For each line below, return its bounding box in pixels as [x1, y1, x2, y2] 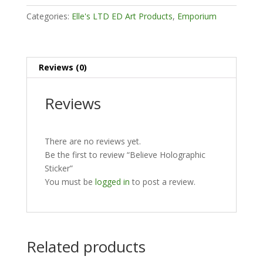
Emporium [177, 10, 217, 22]
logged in [95, 176, 130, 187]
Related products [26, 235, 146, 257]
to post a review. [129, 176, 195, 187]
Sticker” [44, 162, 73, 174]
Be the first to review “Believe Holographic [44, 149, 205, 160]
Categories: [26, 10, 72, 22]
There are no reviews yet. [44, 135, 141, 147]
